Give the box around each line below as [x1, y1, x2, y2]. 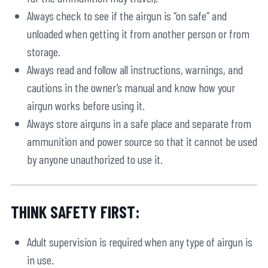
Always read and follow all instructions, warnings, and [27, 62, 243, 77]
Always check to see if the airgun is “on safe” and [27, 8, 227, 23]
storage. [27, 44, 60, 59]
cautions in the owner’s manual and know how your [27, 80, 235, 95]
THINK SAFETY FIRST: [11, 202, 140, 223]
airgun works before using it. [27, 98, 145, 113]
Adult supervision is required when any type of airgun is [27, 234, 252, 249]
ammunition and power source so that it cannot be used [27, 134, 257, 149]
